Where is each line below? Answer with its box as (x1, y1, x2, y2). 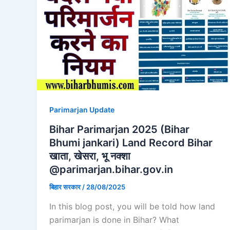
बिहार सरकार (49, 183, 82, 191)
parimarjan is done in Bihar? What (49, 214, 179, 225)
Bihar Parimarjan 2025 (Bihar (49, 123, 189, 136)
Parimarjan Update (49, 105, 114, 114)
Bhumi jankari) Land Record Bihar (49, 137, 213, 149)
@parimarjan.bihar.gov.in (49, 163, 173, 176)
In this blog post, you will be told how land (49, 201, 215, 212)
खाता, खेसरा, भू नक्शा (49, 150, 130, 163)
